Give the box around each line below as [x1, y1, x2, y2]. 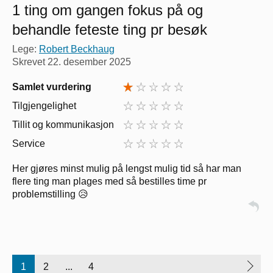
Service [12, 138, 45, 149]
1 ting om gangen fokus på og [12, 2, 203, 19]
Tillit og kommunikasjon [12, 119, 114, 130]
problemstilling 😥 [12, 189, 88, 200]
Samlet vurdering [12, 82, 91, 93]
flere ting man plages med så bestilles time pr [12, 176, 207, 187]
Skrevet [12, 57, 48, 68]
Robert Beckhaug [39, 44, 115, 55]
